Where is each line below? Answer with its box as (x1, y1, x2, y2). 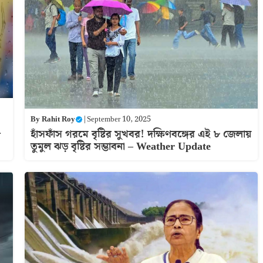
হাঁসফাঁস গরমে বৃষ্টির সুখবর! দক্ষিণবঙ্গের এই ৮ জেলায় (30, 126, 251, 143)
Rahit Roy (41, 113, 75, 126)
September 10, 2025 (86, 113, 151, 126)
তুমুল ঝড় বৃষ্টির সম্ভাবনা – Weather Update (30, 138, 211, 156)
